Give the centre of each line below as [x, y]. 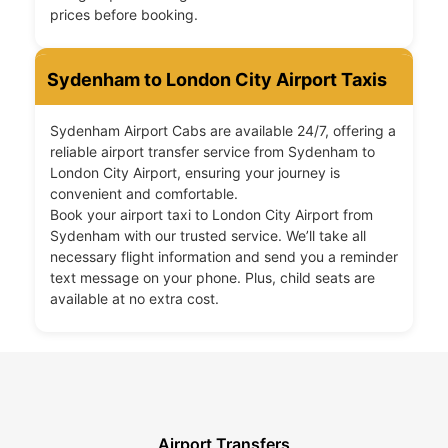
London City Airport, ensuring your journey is [195, 173]
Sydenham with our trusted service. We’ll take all [208, 236]
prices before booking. [124, 15]
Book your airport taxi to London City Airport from [211, 215]
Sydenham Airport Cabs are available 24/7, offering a [223, 131]
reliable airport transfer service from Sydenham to [212, 152]
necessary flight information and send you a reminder [224, 257]
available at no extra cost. [134, 299]
